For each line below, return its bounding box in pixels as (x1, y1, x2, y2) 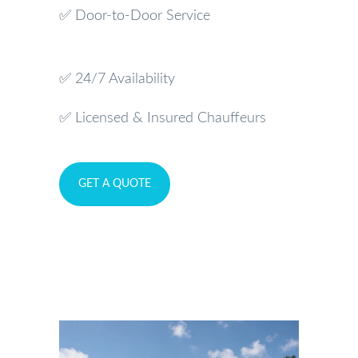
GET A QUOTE (78, 178, 151, 189)
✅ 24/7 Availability (59, 72, 175, 86)
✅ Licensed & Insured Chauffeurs (59, 111, 266, 125)
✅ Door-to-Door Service (59, 9, 210, 23)
